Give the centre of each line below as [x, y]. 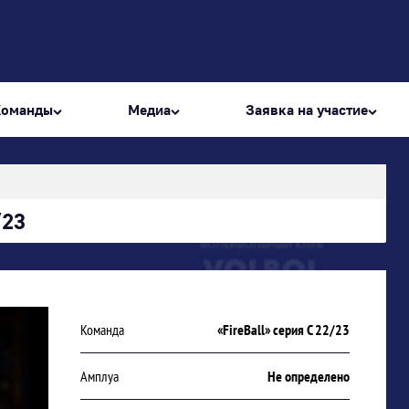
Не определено [308, 376]
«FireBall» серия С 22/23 [283, 330]
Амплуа [100, 376]
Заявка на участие [307, 109]
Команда [103, 330]
